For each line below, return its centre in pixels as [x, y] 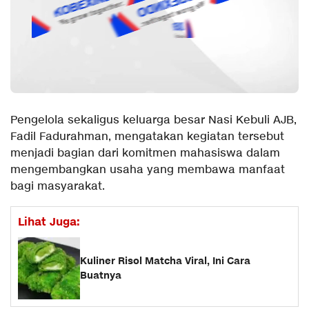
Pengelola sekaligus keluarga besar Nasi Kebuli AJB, [153, 120]
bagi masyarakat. [58, 186]
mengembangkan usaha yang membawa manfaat [148, 170]
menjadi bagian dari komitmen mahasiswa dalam [145, 153]
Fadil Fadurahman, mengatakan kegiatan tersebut [147, 137]
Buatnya [101, 275]
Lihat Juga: [49, 222]
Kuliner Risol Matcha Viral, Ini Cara [165, 261]
